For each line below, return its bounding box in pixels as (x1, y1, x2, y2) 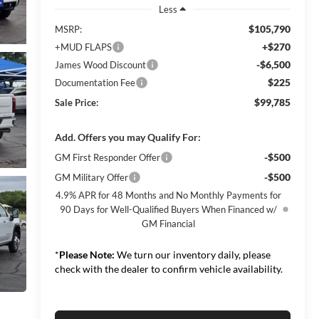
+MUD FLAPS (54, 41, 112, 53)
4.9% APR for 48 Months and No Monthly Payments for (56, 189, 282, 201)
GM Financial (142, 217, 196, 229)
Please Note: (58, 248, 115, 261)
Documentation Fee (54, 76, 135, 88)
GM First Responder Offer (54, 151, 160, 163)
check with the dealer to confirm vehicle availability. (54, 262, 283, 275)
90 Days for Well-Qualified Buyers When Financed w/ (60, 203, 278, 215)
